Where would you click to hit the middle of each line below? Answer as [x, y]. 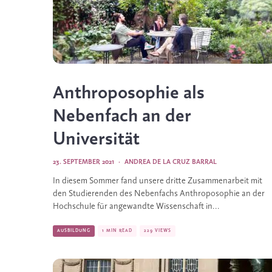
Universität [96, 140]
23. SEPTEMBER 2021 [83, 162]
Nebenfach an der [122, 117]
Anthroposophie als [129, 93]
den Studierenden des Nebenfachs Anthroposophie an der [159, 194]
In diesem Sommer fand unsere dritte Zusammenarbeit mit [158, 181]
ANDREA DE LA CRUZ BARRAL [171, 162]
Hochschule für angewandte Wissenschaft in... [136, 207]
